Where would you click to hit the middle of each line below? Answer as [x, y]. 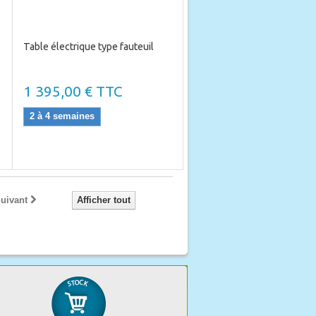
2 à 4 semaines [62, 116]
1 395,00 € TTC [73, 91]
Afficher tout [104, 200]
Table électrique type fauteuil [88, 47]
